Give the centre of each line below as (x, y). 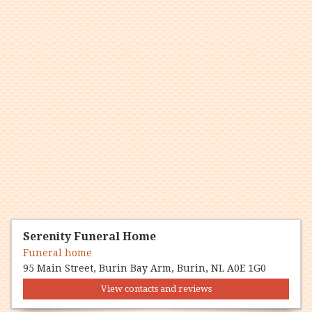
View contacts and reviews (156, 288)
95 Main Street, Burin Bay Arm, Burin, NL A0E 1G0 (145, 268)
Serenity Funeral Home (89, 236)
